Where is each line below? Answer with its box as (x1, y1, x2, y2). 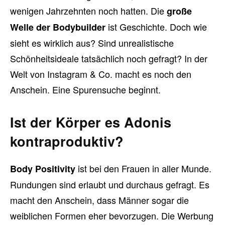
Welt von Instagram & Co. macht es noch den (10, 67, 191, 80)
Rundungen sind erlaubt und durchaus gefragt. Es (10, 178, 209, 191)
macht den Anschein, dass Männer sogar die (10, 193, 189, 206)
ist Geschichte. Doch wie (105, 20, 207, 33)
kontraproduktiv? (10, 132, 124, 151)
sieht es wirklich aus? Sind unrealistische (10, 36, 174, 49)
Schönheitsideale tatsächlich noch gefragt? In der (10, 52, 207, 65)
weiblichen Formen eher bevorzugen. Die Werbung (10, 209, 213, 222)
